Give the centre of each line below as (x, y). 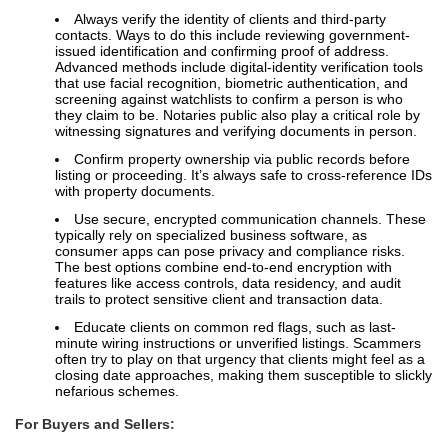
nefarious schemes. (117, 391)
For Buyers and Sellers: (95, 424)
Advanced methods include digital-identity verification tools (239, 67)
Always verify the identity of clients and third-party (230, 19)
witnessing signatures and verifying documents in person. (236, 131)
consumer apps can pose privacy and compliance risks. (230, 251)
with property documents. (135, 191)
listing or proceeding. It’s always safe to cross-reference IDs (243, 175)
